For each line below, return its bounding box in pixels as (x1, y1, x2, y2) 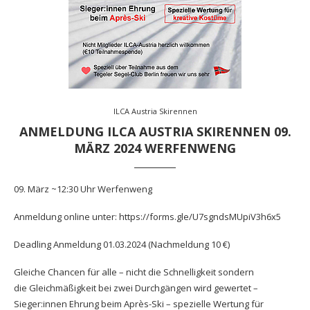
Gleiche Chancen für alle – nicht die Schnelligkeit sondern (14, 265, 254, 278)
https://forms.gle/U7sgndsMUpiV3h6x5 (119, 210, 281, 223)
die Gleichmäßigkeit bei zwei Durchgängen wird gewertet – (14, 281, 258, 294)
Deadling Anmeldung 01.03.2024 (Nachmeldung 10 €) (14, 237, 230, 250)
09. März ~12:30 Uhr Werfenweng (14, 182, 152, 195)
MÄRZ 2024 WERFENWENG (74, 139, 236, 156)
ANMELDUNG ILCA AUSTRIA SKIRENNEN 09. (19, 122, 291, 140)
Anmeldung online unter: (14, 210, 119, 223)
